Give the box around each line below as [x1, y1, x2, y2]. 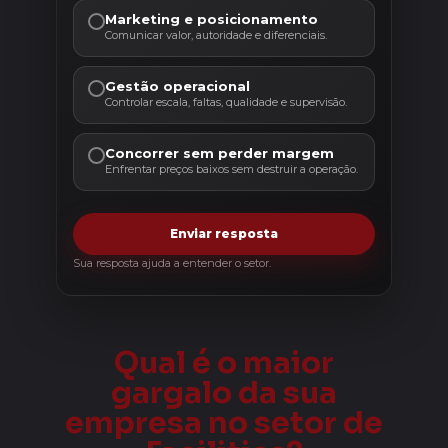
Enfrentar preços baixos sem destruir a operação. [105, 161, 358, 176]
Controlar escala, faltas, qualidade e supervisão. [105, 94, 347, 109]
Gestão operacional [105, 77, 250, 94]
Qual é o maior [114, 343, 334, 382]
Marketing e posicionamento [105, 10, 318, 27]
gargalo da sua [111, 373, 337, 412]
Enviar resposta [170, 225, 278, 241]
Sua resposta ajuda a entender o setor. [73, 255, 271, 270]
